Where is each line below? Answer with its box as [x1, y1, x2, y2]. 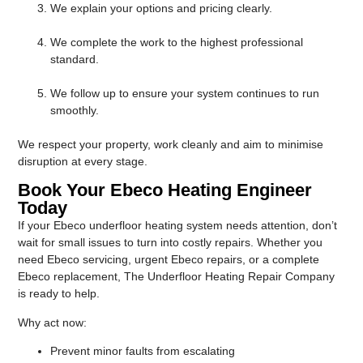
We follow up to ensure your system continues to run [50, 87, 320, 100]
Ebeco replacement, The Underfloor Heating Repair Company [18, 270, 335, 284]
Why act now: [18, 315, 88, 329]
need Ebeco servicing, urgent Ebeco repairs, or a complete [18, 253, 320, 267]
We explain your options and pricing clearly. [50, 2, 273, 15]
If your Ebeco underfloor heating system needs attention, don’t [18, 219, 338, 233]
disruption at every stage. [18, 155, 148, 169]
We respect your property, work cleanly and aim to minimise [18, 138, 324, 152]
